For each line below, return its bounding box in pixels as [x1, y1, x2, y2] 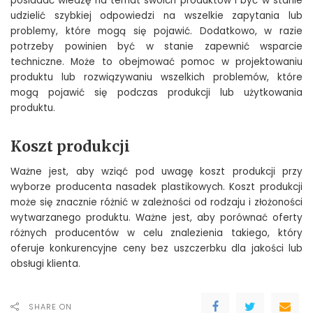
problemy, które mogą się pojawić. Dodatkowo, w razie [10, 24, 303, 38]
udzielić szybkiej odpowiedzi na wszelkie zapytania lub [10, 8, 303, 22]
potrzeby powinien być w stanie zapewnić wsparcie [10, 39, 303, 53]
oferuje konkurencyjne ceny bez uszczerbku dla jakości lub [10, 242, 303, 256]
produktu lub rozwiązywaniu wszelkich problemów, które [10, 70, 303, 84]
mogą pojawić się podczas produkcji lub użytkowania [10, 85, 303, 99]
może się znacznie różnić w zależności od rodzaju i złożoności [10, 196, 303, 210]
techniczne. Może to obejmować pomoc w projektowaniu [10, 54, 303, 68]
